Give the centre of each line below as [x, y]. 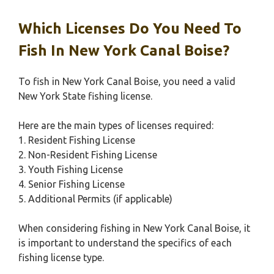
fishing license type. [61, 257]
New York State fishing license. [85, 96]
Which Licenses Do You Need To [130, 28]
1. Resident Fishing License [77, 140]
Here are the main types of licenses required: [116, 125]
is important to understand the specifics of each [125, 243]
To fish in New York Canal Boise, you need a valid [127, 81]
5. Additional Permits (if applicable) [95, 199]
